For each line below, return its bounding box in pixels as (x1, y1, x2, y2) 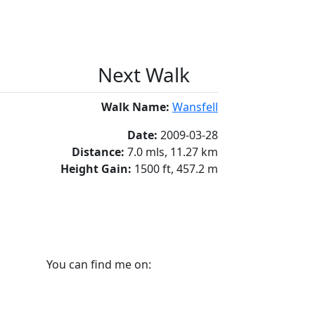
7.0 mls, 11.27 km (127, 143, 218, 160)
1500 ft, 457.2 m (134, 160, 218, 176)
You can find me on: (46, 256, 151, 272)
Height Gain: (60, 160, 134, 176)
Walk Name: (101, 98, 172, 115)
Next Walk (98, 60, 190, 88)
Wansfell (172, 98, 218, 115)
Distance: (72, 143, 127, 160)
